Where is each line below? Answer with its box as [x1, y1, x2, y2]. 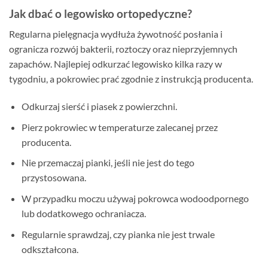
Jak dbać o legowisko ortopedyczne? [9, 6, 192, 20]
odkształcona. [21, 243, 78, 255]
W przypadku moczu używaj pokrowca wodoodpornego [21, 192, 249, 204]
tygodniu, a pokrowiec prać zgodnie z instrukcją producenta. [9, 73, 253, 85]
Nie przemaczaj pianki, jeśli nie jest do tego [21, 157, 194, 169]
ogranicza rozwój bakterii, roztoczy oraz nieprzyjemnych [9, 43, 237, 55]
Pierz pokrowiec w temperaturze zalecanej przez [21, 121, 218, 133]
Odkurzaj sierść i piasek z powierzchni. [21, 100, 177, 112]
